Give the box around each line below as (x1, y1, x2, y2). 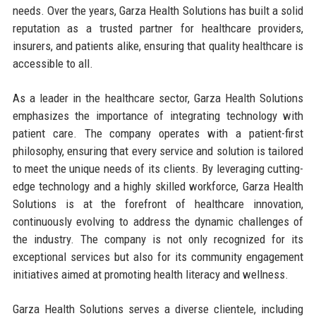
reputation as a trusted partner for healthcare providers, (12, 20, 304, 35)
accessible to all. (12, 56, 93, 71)
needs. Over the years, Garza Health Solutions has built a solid (12, 3, 304, 18)
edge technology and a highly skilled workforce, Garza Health (12, 178, 304, 193)
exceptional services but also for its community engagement (12, 249, 304, 264)
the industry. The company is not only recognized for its (12, 231, 304, 246)
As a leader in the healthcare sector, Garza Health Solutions (12, 90, 304, 105)
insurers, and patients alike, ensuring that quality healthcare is (12, 38, 304, 53)
